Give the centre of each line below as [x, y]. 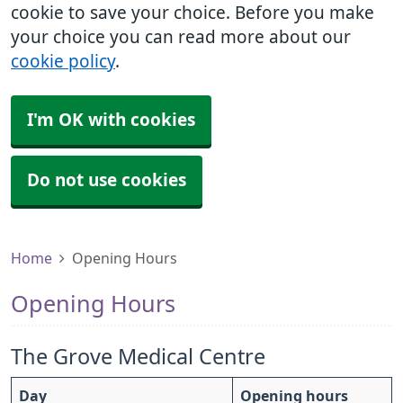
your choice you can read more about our [181, 37]
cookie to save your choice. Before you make [193, 13]
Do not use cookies [107, 180]
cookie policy [63, 62]
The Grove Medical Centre [138, 357]
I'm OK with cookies [111, 120]
